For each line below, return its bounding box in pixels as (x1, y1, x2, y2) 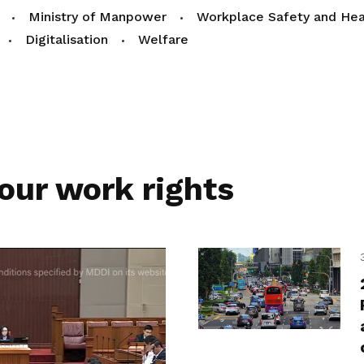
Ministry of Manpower (28, 9, 167, 24)
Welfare (137, 32, 188, 47)
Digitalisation (24, 32, 108, 47)
